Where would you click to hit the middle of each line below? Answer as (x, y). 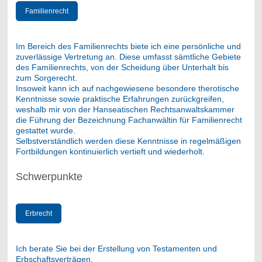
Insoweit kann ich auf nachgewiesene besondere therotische (127, 88)
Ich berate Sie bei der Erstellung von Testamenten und (116, 248)
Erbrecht (38, 213)
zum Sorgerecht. (47, 77)
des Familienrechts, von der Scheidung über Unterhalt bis (122, 67)
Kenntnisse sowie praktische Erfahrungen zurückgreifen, (120, 99)
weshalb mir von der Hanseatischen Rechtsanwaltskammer (125, 109)
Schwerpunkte (49, 176)
